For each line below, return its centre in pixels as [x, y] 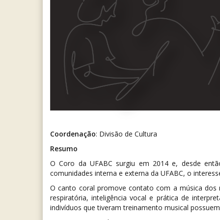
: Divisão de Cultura [126, 134]
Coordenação [73, 134]
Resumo [64, 149]
